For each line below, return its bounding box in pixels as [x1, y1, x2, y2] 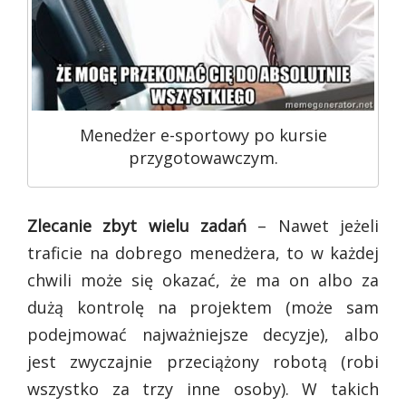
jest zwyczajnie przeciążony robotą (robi [27, 350, 379, 372]
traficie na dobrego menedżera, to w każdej [27, 241, 379, 264]
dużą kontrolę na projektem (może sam [27, 295, 379, 318]
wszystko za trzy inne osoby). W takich [27, 377, 379, 400]
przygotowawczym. [128, 147, 278, 169]
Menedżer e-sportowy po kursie [79, 124, 327, 146]
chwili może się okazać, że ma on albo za [27, 268, 379, 291]
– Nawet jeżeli [246, 214, 379, 237]
